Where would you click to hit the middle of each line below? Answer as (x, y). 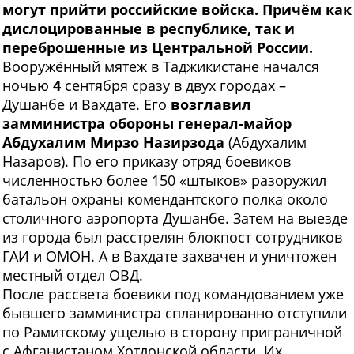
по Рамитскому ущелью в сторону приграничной (172, 332)
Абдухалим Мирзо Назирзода (113, 143)
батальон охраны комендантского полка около (165, 200)
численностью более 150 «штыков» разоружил (164, 181)
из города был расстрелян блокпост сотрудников (172, 237)
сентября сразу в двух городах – (173, 86)
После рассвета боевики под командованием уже (173, 294)
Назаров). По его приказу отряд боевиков (147, 162)
